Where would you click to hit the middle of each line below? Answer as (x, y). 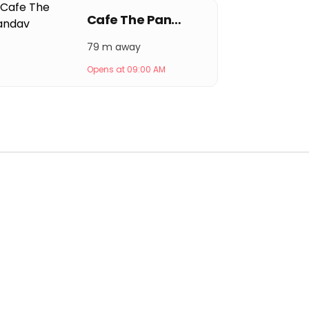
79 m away (113, 47)
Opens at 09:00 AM (126, 69)
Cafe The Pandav (177, 20)
